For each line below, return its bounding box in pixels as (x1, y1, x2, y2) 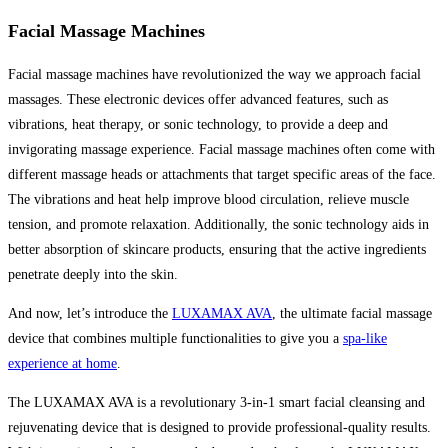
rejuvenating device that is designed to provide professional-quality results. (8, 420, 431, 436)
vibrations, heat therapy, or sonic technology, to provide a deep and (8, 117, 388, 133)
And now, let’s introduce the (8, 306, 172, 322)
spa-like (343, 331, 387, 347)
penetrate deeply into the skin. (8, 267, 178, 283)
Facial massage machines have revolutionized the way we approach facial (8, 67, 421, 83)
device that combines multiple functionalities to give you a (8, 331, 343, 347)
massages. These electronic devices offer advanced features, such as (8, 92, 388, 108)
